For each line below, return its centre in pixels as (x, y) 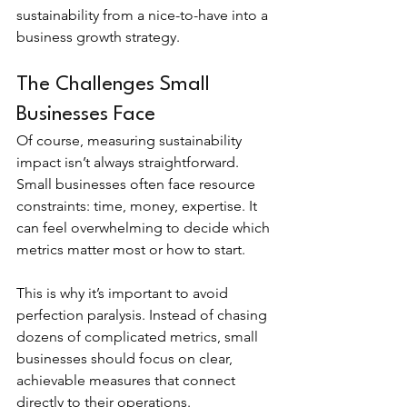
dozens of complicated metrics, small (139, 337)
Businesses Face (86, 114)
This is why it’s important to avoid (124, 293)
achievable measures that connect (128, 380)
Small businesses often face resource (138, 184)
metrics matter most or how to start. (131, 249)
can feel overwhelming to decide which (145, 228)
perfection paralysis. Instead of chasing (144, 315)
